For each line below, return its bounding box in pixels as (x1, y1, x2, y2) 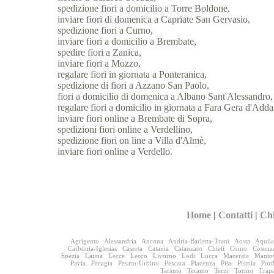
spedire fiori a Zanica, (57, 47, 142, 58)
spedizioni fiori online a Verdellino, (57, 124, 193, 135)
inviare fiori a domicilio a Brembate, (57, 36, 197, 47)
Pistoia (237, 259, 256, 267)
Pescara (165, 259, 186, 267)
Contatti (218, 209, 253, 220)
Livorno (152, 251, 176, 259)
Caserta (122, 244, 143, 252)
